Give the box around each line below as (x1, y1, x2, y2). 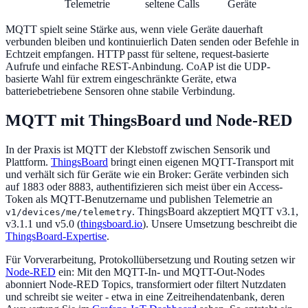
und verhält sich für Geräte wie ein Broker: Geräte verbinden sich (5, 168, 289, 180)
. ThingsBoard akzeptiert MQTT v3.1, (132, 205, 298, 217)
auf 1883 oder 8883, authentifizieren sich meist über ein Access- (5, 180, 283, 192)
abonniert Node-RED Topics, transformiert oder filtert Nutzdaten (5, 278, 286, 290)
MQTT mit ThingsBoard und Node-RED (5, 111, 292, 130)
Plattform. (5, 155, 51, 168)
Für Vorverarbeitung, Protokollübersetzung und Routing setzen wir (5, 253, 295, 265)
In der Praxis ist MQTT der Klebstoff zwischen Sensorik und (5, 143, 270, 155)
